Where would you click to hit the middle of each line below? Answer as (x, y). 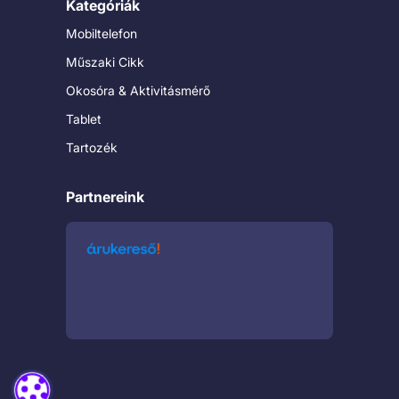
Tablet (84, 119)
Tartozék (92, 148)
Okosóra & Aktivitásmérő (138, 91)
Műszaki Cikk (105, 62)
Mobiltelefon (102, 34)
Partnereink (105, 197)
